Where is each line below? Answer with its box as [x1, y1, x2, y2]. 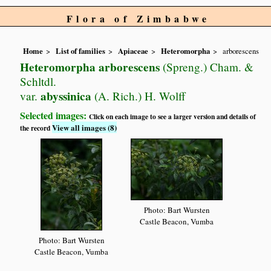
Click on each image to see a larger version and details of [89, 111, 256, 122]
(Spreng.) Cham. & [160, 59, 254, 75]
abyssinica [38, 88, 92, 105]
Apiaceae [118, 45, 149, 57]
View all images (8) [52, 122, 117, 134]
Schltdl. [20, 74, 57, 90]
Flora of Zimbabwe [67, 11, 211, 25]
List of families [56, 45, 106, 57]
